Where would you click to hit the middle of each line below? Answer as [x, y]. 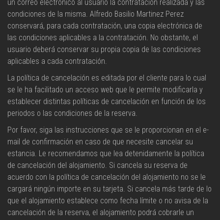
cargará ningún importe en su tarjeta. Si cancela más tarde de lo [110, 189]
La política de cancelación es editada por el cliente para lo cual [107, 78]
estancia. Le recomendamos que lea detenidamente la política [106, 153]
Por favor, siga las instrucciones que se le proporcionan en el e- [108, 130]
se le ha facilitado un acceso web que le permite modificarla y [105, 90]
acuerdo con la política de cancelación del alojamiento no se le [107, 177]
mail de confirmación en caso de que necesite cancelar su [100, 142]
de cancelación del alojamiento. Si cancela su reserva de [97, 165]
